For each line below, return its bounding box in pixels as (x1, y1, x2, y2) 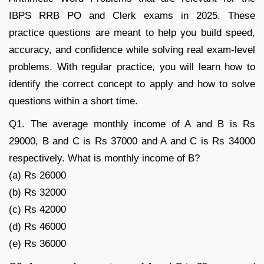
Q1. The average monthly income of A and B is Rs (9, 118, 255, 130)
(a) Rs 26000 (9, 169, 66, 181)
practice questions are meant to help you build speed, (9, 27, 255, 38)
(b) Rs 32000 (9, 186, 66, 198)
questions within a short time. (9, 95, 138, 107)
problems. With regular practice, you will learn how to (9, 61, 255, 72)
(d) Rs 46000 (9, 220, 66, 232)
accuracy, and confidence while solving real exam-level (9, 44, 255, 55)
